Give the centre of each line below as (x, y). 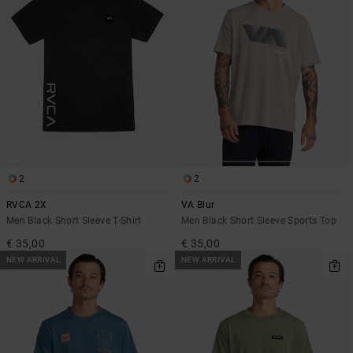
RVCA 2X (27, 205)
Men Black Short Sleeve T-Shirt (74, 221)
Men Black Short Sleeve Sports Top (259, 221)
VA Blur (198, 205)
